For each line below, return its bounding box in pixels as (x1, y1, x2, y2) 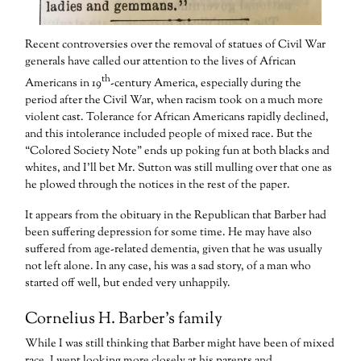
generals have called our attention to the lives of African (25, 54, 297, 71)
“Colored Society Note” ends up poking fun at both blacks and (25, 143, 330, 160)
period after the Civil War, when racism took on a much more (25, 92, 324, 109)
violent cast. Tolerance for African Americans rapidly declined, (25, 109, 330, 126)
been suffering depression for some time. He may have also (25, 224, 313, 241)
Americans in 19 (25, 75, 102, 92)
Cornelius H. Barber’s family (25, 307, 223, 330)
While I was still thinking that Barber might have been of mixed (25, 336, 335, 353)
